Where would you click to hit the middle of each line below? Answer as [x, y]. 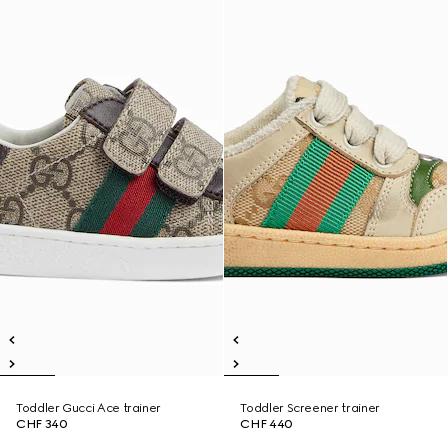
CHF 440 [266, 424]
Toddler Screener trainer [310, 408]
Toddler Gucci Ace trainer [88, 408]
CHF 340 [42, 424]
